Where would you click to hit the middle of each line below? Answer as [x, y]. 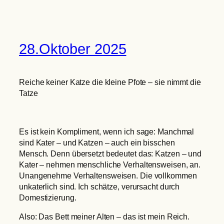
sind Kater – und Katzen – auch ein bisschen [97, 142]
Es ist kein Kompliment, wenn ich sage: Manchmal [107, 131]
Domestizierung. [48, 197]
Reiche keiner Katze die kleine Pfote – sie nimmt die [110, 82]
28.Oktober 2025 [73, 49]
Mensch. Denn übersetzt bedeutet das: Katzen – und [110, 153]
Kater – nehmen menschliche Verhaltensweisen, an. [110, 164]
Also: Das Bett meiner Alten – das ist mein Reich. [104, 217]
